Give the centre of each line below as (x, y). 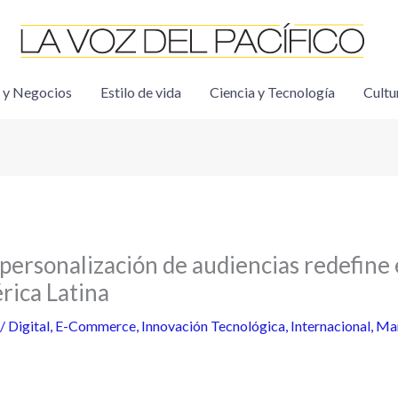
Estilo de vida (140, 92)
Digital (28, 326)
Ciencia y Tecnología (272, 92)
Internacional (330, 326)
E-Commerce (95, 326)
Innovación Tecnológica (213, 326)
